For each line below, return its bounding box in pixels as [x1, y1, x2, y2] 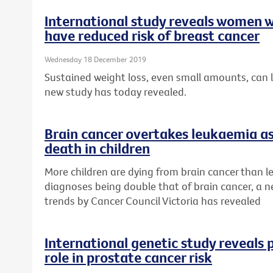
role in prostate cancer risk [44, 247, 212, 266]
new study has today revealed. [44, 85, 186, 99]
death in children [44, 139, 150, 158]
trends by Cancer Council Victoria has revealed [44, 194, 261, 208]
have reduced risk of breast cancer [44, 26, 260, 44]
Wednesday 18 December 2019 [44, 54, 146, 64]
